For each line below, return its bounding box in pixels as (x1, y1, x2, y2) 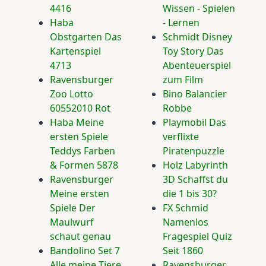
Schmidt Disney (163, 30, 232, 43)
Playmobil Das (163, 116, 226, 129)
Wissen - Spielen (163, 2, 235, 15)
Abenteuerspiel (163, 59, 231, 72)
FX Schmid (163, 201, 208, 214)
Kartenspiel (50, 45, 101, 58)
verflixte (163, 130, 199, 143)
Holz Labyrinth (163, 159, 228, 172)
